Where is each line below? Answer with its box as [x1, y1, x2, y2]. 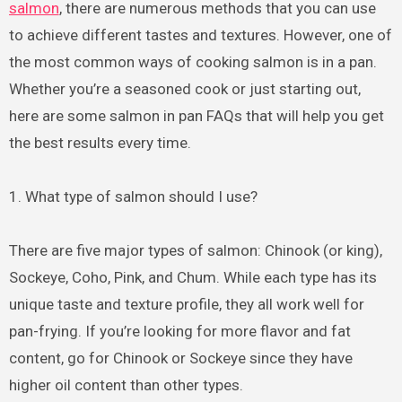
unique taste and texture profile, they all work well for [8, 294, 364, 313]
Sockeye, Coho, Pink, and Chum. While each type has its [8, 267, 377, 286]
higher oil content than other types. [8, 375, 243, 394]
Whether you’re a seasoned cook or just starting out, [8, 79, 361, 98]
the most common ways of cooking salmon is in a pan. [8, 52, 377, 71]
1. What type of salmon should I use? [8, 187, 258, 205]
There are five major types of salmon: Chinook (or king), [8, 240, 382, 259]
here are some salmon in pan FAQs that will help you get [8, 106, 384, 125]
